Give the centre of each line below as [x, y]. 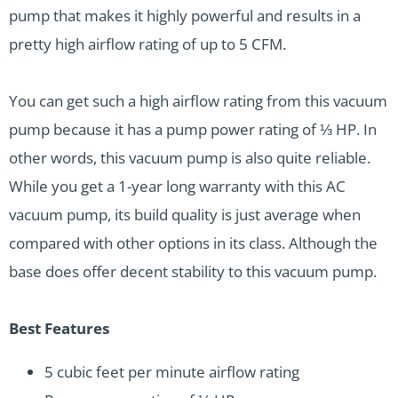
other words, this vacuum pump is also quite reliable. [190, 158]
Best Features [59, 329]
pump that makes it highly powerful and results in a [185, 16]
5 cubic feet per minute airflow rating [172, 372]
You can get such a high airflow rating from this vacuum [198, 101]
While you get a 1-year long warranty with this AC [177, 187]
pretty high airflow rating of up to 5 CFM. [147, 44]
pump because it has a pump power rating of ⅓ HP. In [193, 130]
